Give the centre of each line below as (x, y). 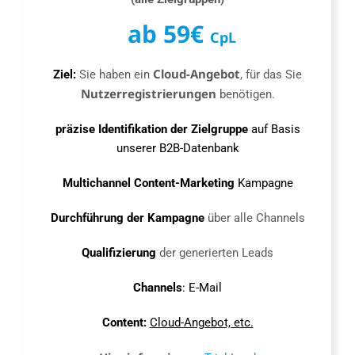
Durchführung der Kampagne (127, 218)
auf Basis (274, 130)
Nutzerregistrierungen (148, 94)
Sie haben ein (115, 75)
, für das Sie (271, 75)
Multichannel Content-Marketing (150, 183)
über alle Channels (254, 218)
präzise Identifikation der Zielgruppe (151, 130)
